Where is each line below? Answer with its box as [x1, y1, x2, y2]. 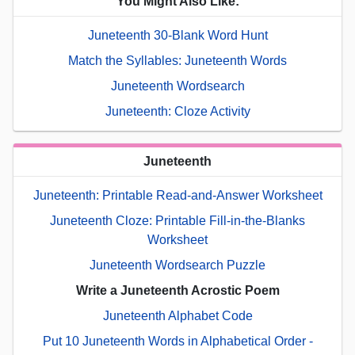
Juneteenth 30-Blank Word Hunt [87, 28, 268, 42]
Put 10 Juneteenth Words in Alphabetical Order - [42, 334, 313, 348]
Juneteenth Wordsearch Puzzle [90, 258, 265, 272]
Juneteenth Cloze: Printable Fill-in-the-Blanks [50, 213, 305, 227]
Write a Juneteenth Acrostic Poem [75, 283, 280, 297]
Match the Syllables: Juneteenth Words [68, 53, 287, 67]
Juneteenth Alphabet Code [102, 308, 253, 323]
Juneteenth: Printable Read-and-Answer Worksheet [32, 188, 323, 202]
